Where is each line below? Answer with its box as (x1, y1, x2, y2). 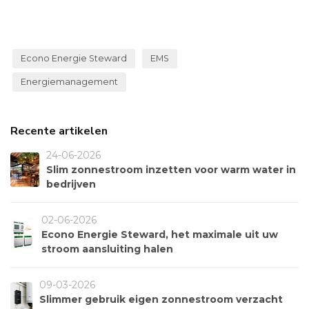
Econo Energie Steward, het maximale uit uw (41, 228, 278, 241)
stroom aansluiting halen (41, 242, 173, 255)
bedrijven (46, 177, 96, 190)
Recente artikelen (10, 123, 108, 139)
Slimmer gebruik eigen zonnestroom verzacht (39, 292, 283, 306)
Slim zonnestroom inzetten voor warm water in (46, 163, 296, 176)
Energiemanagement (21, 76, 118, 87)
